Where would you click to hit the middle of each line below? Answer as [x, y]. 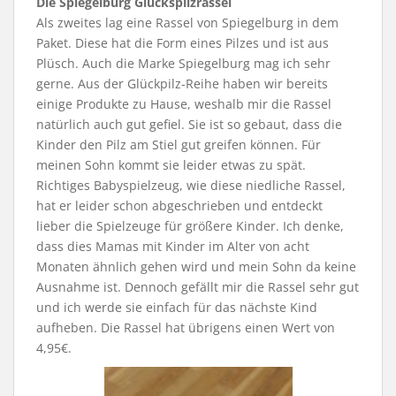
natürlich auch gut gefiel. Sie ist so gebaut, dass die [189, 125]
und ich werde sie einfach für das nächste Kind [177, 308]
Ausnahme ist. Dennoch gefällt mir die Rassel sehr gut [198, 287]
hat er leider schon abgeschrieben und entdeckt [179, 206]
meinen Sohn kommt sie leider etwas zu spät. [171, 165]
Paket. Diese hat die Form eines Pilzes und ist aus [183, 43]
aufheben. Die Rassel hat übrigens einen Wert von [186, 328]
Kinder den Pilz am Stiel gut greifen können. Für [179, 145]
